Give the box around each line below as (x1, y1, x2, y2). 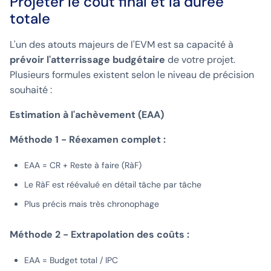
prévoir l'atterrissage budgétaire (10, 53, 165, 67)
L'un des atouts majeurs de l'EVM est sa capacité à (10, 38, 233, 51)
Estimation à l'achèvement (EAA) (10, 108, 164, 122)
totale (10, 9, 50, 28)
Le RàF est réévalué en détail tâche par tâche (24, 179, 201, 191)
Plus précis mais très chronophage (24, 198, 159, 210)
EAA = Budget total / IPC (24, 255, 118, 266)
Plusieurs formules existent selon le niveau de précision (10, 68, 254, 82)
